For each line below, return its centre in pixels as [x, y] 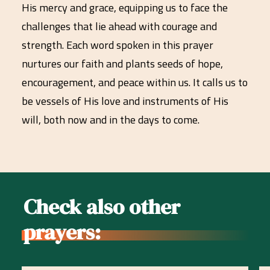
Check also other [102, 207]
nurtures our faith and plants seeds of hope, [122, 64]
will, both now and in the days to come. [111, 120]
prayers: [62, 232]
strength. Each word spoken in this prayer [118, 45]
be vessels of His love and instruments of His [125, 101]
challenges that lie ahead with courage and [119, 26]
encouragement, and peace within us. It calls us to [135, 82]
